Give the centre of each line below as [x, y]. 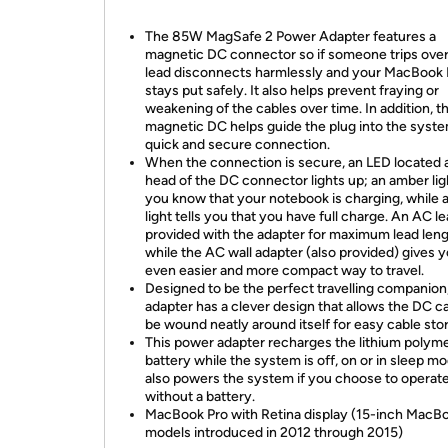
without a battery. [200, 396]
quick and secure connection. [237, 144]
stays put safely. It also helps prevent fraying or [292, 90]
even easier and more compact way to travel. [284, 270]
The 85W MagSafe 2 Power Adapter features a [290, 36]
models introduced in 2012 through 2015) [274, 432]
